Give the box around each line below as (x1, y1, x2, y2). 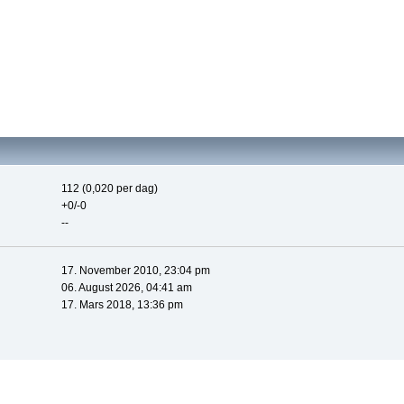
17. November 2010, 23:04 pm (60, 264, 210, 278)
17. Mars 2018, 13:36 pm (60, 298, 183, 312)
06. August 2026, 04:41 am (60, 281, 192, 295)
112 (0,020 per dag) (60, 182, 158, 196)
